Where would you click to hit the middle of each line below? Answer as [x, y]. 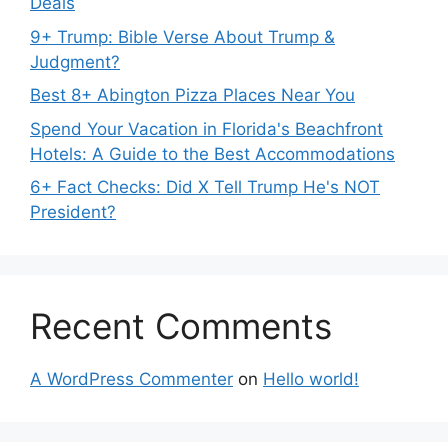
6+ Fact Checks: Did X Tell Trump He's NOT [205, 187]
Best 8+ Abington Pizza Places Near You [192, 95]
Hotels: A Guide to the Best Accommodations [212, 153]
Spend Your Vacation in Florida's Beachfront [206, 128]
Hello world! [311, 379]
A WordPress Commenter [131, 379]
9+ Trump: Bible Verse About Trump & [182, 36]
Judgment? [75, 61]
